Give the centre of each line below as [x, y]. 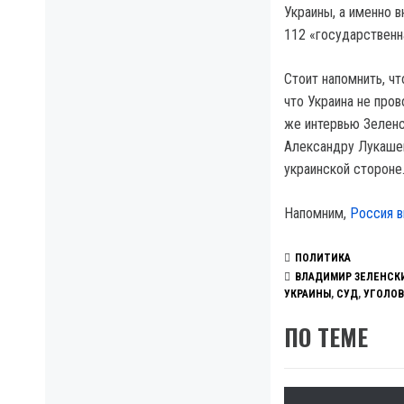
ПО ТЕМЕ [326, 337]
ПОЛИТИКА [323, 258]
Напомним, [317, 213]
